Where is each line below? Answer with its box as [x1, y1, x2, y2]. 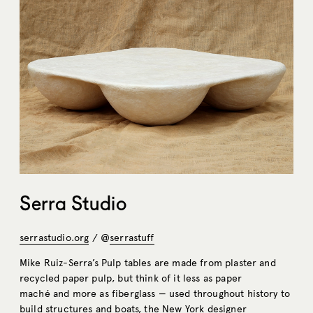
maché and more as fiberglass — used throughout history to [20, 287, 291, 300]
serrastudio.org [20, 231, 89, 244]
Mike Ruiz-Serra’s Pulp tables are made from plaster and [20, 256, 276, 269]
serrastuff [110, 231, 154, 244]
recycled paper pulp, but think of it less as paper [20, 272, 242, 284]
